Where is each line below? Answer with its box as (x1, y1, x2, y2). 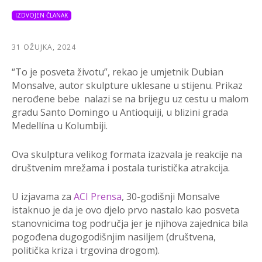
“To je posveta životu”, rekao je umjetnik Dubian (12, 65, 223, 79)
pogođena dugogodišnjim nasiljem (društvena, (12, 230, 216, 244)
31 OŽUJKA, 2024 (12, 42, 76, 53)
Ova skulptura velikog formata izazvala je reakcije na (12, 148, 242, 161)
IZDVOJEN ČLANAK (15, 11, 68, 20)
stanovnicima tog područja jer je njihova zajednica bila (12, 217, 248, 230)
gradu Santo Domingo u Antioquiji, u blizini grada (12, 106, 228, 119)
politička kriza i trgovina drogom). (12, 244, 160, 257)
